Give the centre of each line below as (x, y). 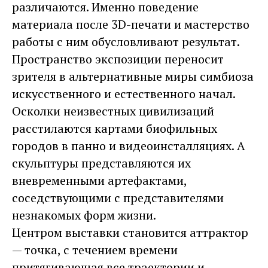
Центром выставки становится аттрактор (130, 232)
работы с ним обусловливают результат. (126, 41)
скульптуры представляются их (101, 163)
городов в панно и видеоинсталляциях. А (129, 145)
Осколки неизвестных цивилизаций (113, 111)
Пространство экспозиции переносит (118, 59)
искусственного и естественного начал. (124, 93)
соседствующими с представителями (118, 197)
